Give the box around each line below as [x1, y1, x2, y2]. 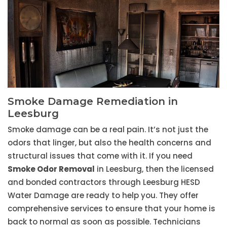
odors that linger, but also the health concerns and [8, 137, 211, 148]
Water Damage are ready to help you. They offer [8, 190, 199, 201]
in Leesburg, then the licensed [95, 164, 214, 175]
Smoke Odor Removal [8, 164, 95, 175]
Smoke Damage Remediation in [8, 95, 178, 108]
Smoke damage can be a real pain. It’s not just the [8, 124, 208, 135]
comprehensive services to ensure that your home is [8, 203, 215, 214]
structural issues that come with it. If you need [8, 150, 193, 162]
